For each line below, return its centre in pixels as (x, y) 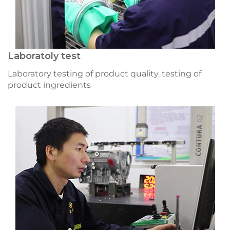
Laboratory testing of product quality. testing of (104, 73)
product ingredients (49, 85)
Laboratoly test (44, 56)
